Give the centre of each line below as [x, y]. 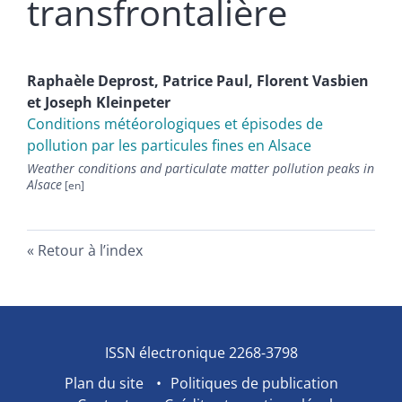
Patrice [189, 81]
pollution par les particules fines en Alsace [169, 146]
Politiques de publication [254, 384]
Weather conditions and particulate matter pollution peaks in [201, 169]
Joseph [70, 103]
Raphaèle [62, 81]
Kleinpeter [133, 103]
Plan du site [104, 384]
